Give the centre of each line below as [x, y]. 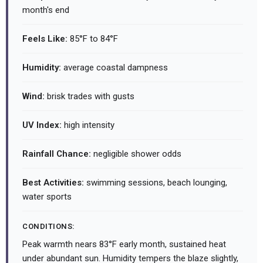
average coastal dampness [114, 68]
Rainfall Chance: [57, 154]
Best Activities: [53, 183]
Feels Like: [45, 39]
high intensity [88, 125]
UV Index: [42, 125]
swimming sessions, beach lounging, [156, 183]
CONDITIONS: [49, 227]
